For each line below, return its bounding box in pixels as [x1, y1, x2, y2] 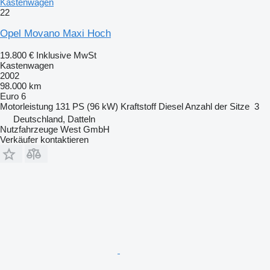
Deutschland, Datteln [13, 113, 95, 124]
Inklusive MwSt [36, 49, 96, 60]
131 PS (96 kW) [55, 101, 118, 111]
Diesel [159, 101, 183, 111]
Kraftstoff [121, 101, 156, 111]
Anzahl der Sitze [185, 101, 250, 111]
